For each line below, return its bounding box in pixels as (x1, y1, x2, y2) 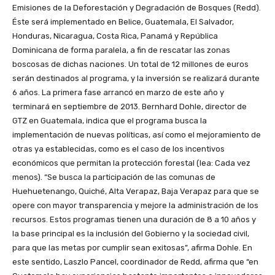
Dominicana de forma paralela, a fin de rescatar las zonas (12, 45, 230, 55)
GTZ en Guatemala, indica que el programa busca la (12, 116, 207, 126)
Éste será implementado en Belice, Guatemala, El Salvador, (12, 17, 234, 27)
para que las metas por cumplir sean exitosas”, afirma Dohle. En (12, 243, 252, 253)
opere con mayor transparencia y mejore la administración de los (12, 201, 258, 211)
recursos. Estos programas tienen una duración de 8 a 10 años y (12, 215, 256, 225)
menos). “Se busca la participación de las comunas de (12, 172, 215, 182)
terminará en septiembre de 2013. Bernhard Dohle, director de (12, 102, 247, 112)
